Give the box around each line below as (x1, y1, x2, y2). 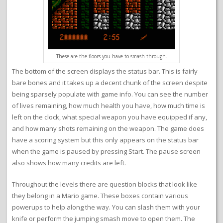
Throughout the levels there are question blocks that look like (12, 180, 197, 189)
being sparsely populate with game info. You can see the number (12, 90, 208, 99)
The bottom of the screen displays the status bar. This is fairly (12, 67, 198, 76)
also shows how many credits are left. (12, 158, 126, 168)
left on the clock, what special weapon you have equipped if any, (12, 112, 207, 122)
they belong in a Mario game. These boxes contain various (12, 191, 188, 201)
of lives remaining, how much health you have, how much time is (12, 101, 205, 111)
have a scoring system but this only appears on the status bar (12, 135, 199, 145)
